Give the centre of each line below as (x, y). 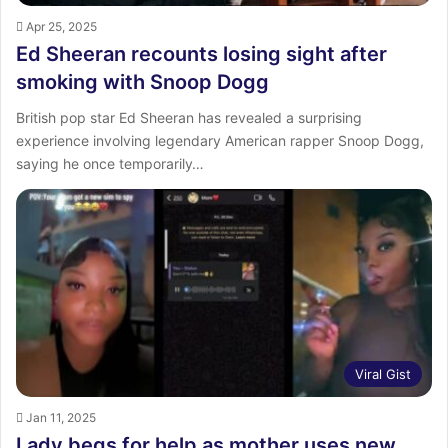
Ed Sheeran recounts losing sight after (201, 53)
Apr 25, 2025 (61, 26)
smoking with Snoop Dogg (142, 81)
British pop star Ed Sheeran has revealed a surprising (189, 117)
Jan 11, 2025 (61, 417)
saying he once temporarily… (110, 163)
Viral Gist (383, 373)
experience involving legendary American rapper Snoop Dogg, (220, 140)
